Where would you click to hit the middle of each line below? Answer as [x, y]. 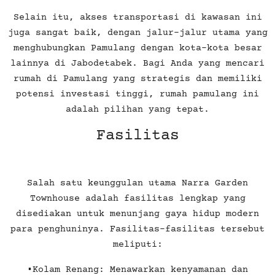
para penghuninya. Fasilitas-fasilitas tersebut [137, 229]
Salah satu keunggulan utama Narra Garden [137, 183]
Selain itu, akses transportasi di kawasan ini [137, 17]
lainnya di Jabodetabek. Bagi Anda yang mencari [137, 63]
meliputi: [137, 244]
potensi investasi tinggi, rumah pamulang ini [137, 94]
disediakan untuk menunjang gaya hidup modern [137, 214]
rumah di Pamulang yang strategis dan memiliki [137, 79]
